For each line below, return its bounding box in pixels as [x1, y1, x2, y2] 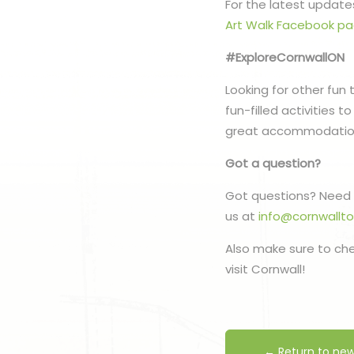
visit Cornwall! [225, 260, 309, 277]
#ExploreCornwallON [225, 48, 345, 66]
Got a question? [225, 154, 322, 171]
